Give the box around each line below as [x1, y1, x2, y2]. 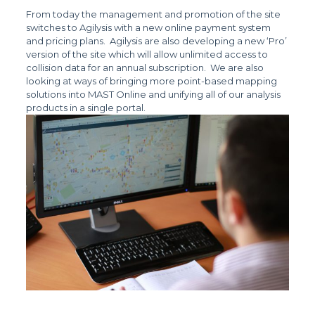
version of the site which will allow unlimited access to [25, 49, 268, 60]
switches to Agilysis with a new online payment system [25, 22, 271, 33]
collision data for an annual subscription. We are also [25, 62, 264, 73]
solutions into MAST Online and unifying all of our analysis [25, 89, 281, 100]
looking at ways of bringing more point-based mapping [25, 75, 277, 86]
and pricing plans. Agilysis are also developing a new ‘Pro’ [25, 35, 287, 46]
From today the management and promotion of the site [25, 8, 281, 20]
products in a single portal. [25, 102, 146, 113]
